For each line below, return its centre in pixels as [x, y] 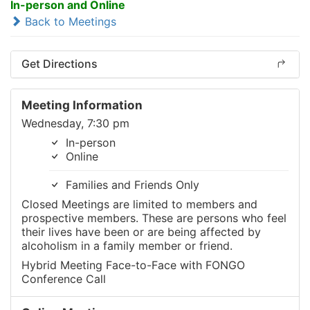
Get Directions [60, 63]
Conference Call [64, 279]
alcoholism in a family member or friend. [127, 245]
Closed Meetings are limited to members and [139, 204]
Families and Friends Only [131, 184]
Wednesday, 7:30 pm [75, 123]
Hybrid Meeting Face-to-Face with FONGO [133, 265]
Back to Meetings [69, 21]
